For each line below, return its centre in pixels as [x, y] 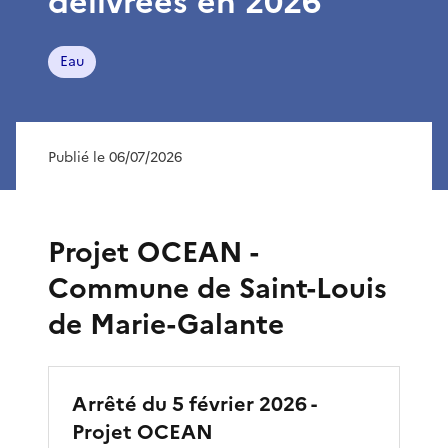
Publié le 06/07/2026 [115, 157]
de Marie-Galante [166, 323]
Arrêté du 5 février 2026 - [194, 403]
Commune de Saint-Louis [217, 287]
